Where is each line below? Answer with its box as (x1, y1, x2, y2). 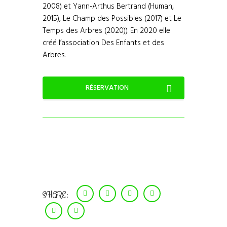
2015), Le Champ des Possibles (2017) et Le (43, 12, 181, 25)
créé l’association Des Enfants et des (43, 36, 164, 49)
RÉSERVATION (85, 82, 129, 94)
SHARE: (43, 189, 68, 202)
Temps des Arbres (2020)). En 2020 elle (43, 24, 170, 37)
